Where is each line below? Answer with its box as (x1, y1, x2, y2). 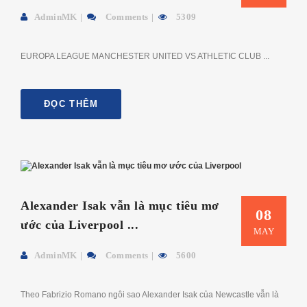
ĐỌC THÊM (44, 98, 99, 109)
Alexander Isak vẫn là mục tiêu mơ (21, 198, 219, 212)
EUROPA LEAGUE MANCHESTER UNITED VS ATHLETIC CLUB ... (21, 51, 269, 61)
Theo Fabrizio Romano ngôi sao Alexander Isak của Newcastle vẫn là (21, 289, 279, 299)
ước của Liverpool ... (21, 217, 139, 232)
